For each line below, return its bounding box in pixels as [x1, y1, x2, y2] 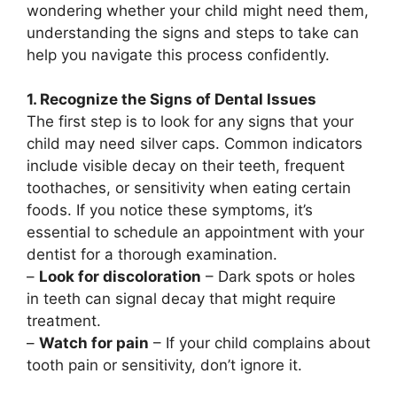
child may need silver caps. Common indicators [27, 135, 362, 152]
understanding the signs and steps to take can [27, 23, 359, 42]
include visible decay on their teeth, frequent [27, 157, 345, 175]
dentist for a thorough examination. [27, 245, 277, 263]
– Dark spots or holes [201, 268, 355, 285]
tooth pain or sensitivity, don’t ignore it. [27, 356, 302, 374]
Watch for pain [39, 334, 149, 352]
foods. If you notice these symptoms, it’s [27, 201, 313, 219]
